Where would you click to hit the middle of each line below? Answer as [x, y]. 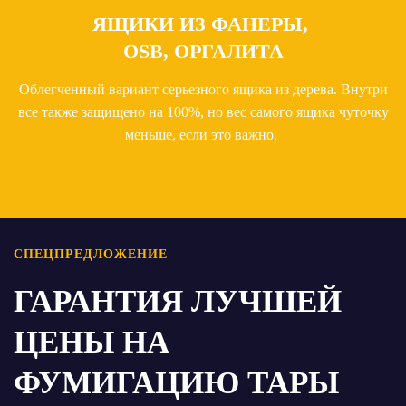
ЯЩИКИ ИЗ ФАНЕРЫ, [203, 24]
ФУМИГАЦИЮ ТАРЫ [176, 383]
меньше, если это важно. [203, 135]
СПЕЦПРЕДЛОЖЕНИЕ [91, 255]
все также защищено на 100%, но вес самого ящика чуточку [203, 112]
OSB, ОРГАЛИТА [203, 52]
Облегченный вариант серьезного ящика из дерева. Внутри [203, 90]
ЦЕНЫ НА [92, 343]
